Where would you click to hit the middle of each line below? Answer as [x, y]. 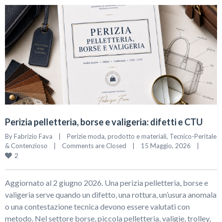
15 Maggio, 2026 [169, 146]
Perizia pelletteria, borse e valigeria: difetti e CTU [104, 122]
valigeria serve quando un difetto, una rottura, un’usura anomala [111, 195]
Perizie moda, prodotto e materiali [117, 137]
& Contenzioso [26, 146]
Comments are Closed [94, 146]
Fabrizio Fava [33, 137]
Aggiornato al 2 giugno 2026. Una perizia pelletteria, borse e [107, 183]
